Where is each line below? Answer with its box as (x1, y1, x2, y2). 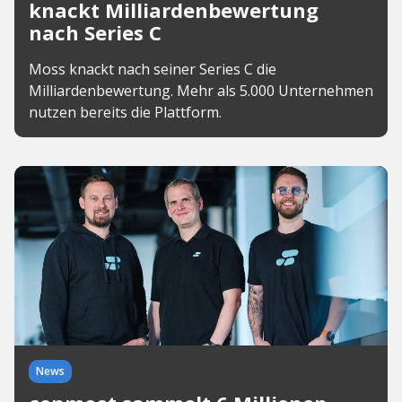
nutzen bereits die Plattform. (29, 102, 222, 122)
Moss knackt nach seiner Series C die (29, 59, 276, 79)
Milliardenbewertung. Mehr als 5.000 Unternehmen (29, 81, 373, 100)
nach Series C (29, 19, 162, 46)
